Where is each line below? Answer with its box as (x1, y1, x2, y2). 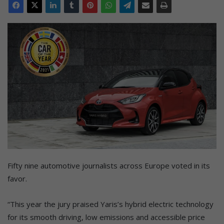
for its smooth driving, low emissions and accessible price (7, 211, 205, 222)
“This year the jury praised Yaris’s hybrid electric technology (7, 198, 213, 209)
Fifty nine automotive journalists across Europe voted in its (7, 160, 210, 170)
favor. (7, 173, 27, 183)
